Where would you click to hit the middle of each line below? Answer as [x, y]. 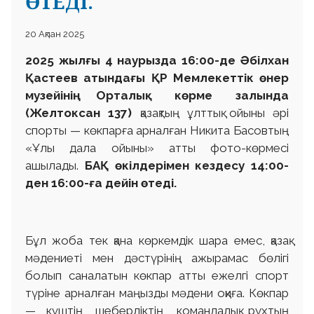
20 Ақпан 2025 [55, 34]
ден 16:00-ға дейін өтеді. [101, 183]
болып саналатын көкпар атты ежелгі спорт [157, 276]
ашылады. [55, 166]
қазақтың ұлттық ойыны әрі [214, 113]
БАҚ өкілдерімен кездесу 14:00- [186, 166]
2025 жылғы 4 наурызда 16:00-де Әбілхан [157, 61]
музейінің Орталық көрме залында [157, 96]
